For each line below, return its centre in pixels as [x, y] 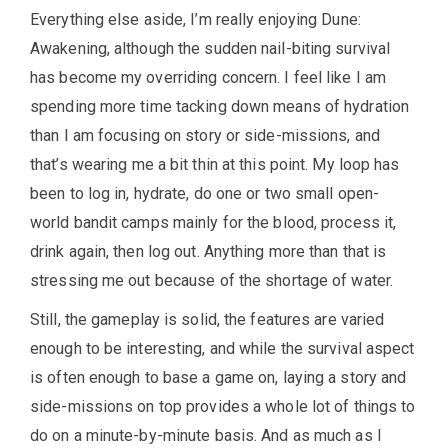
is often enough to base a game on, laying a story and [218, 378]
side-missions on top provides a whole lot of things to [223, 407]
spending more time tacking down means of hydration [220, 107]
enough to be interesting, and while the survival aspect [222, 349]
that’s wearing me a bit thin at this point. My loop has [215, 165]
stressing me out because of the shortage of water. [212, 281]
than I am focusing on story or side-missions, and [205, 136]
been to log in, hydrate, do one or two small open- [205, 194]
